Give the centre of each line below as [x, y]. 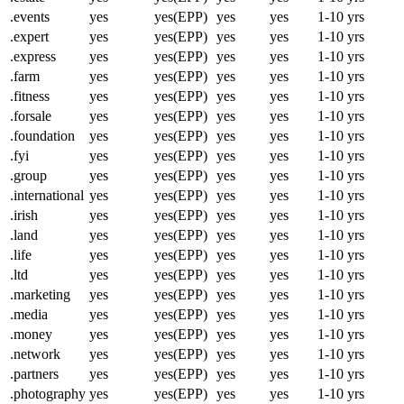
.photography [48, 393]
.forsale [31, 115]
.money [31, 334]
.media [29, 314]
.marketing [40, 294]
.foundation [42, 135]
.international [47, 195]
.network [35, 353]
